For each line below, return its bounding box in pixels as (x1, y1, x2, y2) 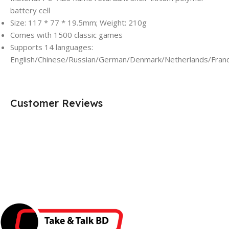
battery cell (10, 5, 50, 16)
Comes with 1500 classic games (10, 30, 123, 40)
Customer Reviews (10, 97, 103, 110)
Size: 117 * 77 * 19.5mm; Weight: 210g (10, 17, 147, 28)
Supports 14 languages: (10, 42, 93, 53)
